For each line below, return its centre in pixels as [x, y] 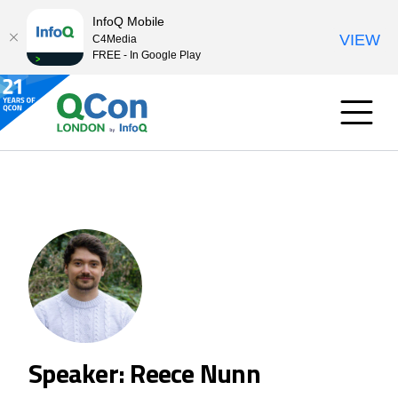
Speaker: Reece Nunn [144, 373]
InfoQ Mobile [128, 21]
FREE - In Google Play [147, 55]
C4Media [115, 39]
